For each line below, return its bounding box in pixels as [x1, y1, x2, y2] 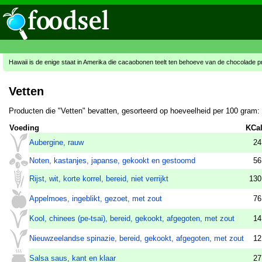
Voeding [9, 123, 39, 132]
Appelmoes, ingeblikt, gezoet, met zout [29, 194, 162, 203]
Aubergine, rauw [29, 137, 84, 147]
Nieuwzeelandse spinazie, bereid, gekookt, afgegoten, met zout [29, 233, 244, 243]
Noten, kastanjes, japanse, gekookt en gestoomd [29, 156, 195, 165]
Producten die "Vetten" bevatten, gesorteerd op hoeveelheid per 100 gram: [9, 106, 260, 115]
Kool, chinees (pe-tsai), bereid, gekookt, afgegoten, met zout [29, 213, 235, 223]
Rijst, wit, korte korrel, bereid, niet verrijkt [29, 174, 168, 183]
